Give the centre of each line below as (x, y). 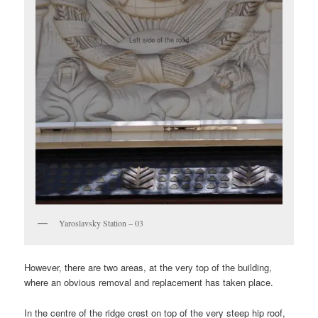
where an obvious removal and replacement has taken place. (149, 283)
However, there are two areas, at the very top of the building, (148, 268)
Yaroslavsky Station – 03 (102, 223)
